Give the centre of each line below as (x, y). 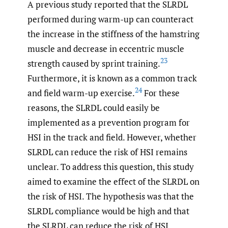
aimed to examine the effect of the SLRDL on (113, 182)
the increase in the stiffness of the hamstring (113, 34)
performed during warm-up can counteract (110, 19)
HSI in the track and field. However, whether (112, 137)
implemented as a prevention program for (109, 123)
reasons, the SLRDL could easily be (94, 108)
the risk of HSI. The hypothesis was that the (111, 196)
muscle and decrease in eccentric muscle (106, 49)
